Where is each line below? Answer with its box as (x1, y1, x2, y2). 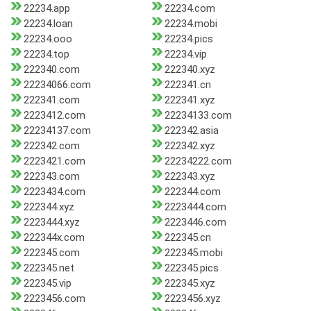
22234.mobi (164, 17, 217, 31)
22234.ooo (24, 33, 72, 46)
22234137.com (24, 124, 91, 137)
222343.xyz (164, 170, 215, 183)
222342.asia (164, 124, 219, 137)
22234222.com (164, 155, 232, 168)
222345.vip (24, 277, 72, 290)
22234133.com (164, 109, 232, 122)
